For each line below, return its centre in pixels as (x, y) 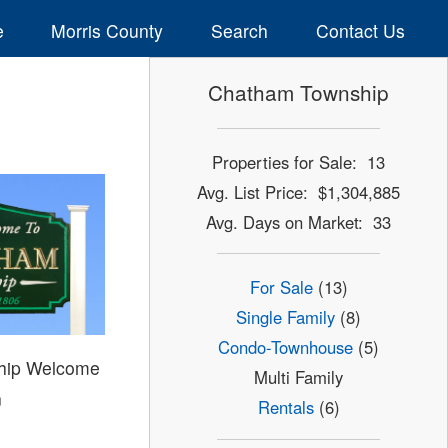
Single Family (286, 317)
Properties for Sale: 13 (299, 161)
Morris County (107, 30)
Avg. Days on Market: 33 (299, 221)
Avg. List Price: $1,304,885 (299, 191)
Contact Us (360, 30)
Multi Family (299, 377)
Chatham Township (299, 92)
